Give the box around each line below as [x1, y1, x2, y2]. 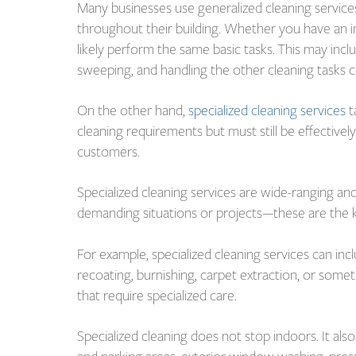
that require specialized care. [77, 284, 244, 306]
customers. [77, 141, 141, 163]
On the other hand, [77, 100, 189, 122]
